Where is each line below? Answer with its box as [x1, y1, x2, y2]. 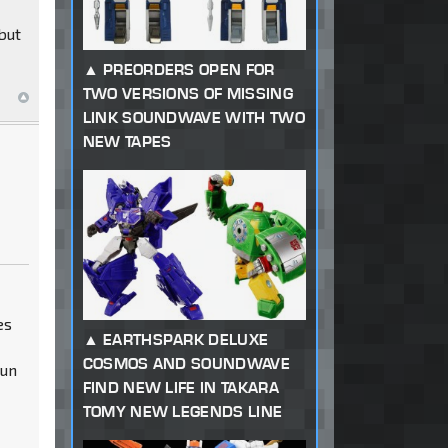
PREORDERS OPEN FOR [102, 60, 275, 80]
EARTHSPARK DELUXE [102, 330, 269, 350]
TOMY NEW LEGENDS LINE [82, 402, 283, 422]
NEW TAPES [82, 132, 172, 152]
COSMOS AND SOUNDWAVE [82, 354, 290, 374]
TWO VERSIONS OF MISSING [82, 84, 293, 104]
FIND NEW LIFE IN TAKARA [82, 378, 279, 398]
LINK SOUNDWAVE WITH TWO [82, 108, 305, 128]
